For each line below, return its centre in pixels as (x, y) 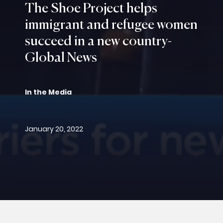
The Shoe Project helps (91, 9)
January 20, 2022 (54, 129)
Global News (61, 58)
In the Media (48, 92)
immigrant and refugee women (111, 25)
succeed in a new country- (98, 42)
